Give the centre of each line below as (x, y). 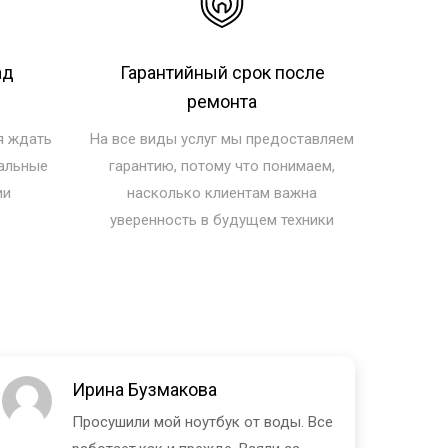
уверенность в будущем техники (222, 219)
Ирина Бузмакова (144, 389)
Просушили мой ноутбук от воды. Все (202, 421)
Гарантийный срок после (222, 72)
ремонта (222, 101)
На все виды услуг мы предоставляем (222, 138)
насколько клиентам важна (222, 192)
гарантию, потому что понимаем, (222, 165)
